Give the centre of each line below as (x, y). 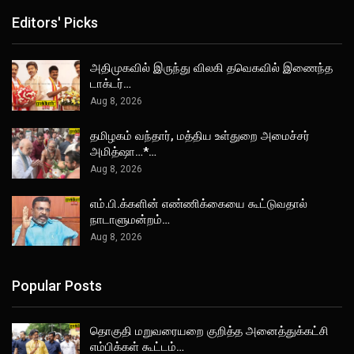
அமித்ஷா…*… (123, 152)
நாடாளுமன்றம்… (130, 219)
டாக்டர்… (111, 84)
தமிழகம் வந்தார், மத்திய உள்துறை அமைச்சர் (200, 136)
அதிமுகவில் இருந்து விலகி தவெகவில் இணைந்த (211, 68)
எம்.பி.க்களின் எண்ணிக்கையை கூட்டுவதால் (199, 203)
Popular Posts (57, 285)
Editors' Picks (55, 23)
